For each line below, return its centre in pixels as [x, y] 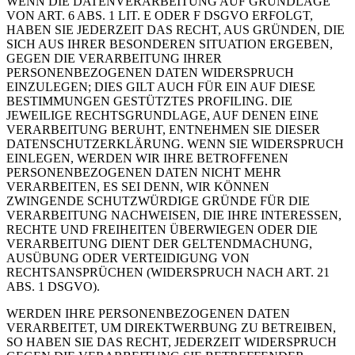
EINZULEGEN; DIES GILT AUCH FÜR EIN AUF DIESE [161, 86]
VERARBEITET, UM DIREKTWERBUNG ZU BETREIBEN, [171, 327]
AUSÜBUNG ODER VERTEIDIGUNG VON [128, 258]
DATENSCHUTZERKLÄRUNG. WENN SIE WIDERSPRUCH [175, 143]
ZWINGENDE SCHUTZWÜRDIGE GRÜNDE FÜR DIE [158, 200]
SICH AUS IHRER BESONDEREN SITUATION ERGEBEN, [170, 44]
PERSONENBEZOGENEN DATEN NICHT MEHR [144, 172]
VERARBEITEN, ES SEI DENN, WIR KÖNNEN [138, 186]
